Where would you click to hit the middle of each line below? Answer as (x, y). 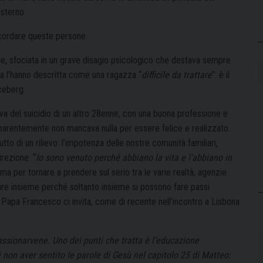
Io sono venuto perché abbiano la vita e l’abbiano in (134, 157)
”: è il (221, 75)
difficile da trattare (177, 75)
